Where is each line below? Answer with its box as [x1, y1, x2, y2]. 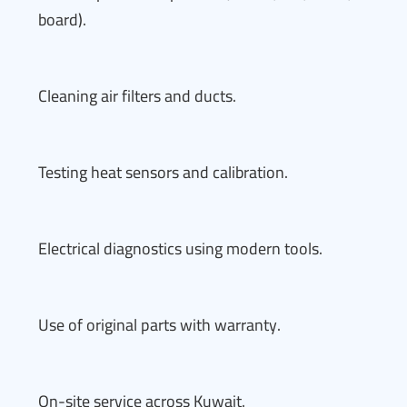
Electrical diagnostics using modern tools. [38, 233, 323, 263]
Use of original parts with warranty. [38, 310, 281, 340]
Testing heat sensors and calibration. [38, 157, 288, 187]
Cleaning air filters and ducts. [38, 81, 236, 111]
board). [38, 5, 86, 35]
